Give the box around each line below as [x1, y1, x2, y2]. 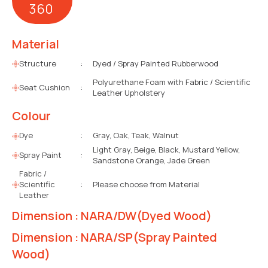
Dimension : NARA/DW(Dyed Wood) [12, 207, 212, 224]
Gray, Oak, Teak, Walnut [92, 130, 179, 141]
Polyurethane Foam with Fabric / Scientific [92, 76, 251, 87]
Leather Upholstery [92, 87, 165, 98]
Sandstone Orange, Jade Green [92, 154, 212, 166]
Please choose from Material [92, 178, 200, 190]
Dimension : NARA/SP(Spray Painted [12, 229, 217, 245]
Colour [12, 108, 51, 124]
